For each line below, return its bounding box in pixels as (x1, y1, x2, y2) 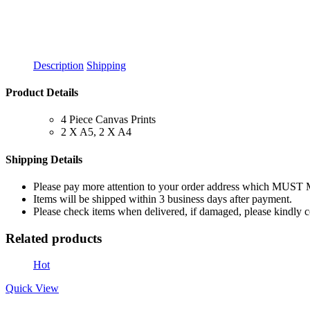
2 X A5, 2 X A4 (61, 126, 131, 138)
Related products (6, 230, 102, 246)
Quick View (6, 282, 59, 295)
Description (33, 59, 84, 71)
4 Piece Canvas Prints (61, 113, 156, 126)
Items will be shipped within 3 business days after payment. (33, 192, 292, 205)
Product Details (6, 86, 78, 99)
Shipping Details (6, 153, 82, 165)
